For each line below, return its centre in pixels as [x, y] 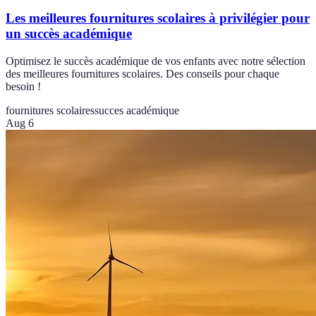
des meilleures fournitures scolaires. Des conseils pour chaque [142, 73]
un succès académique [69, 34]
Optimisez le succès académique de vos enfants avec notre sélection [156, 61]
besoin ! [23, 86]
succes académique [137, 110]
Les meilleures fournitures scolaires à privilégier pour [158, 18]
